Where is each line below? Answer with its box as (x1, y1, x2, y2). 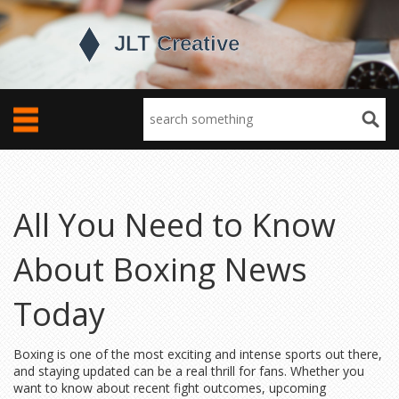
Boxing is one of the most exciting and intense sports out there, (13, 346, 382, 362)
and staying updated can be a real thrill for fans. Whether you (13, 362, 364, 379)
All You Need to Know (13, 203, 336, 247)
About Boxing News (13, 248, 307, 291)
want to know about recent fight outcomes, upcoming (13, 379, 326, 396)
